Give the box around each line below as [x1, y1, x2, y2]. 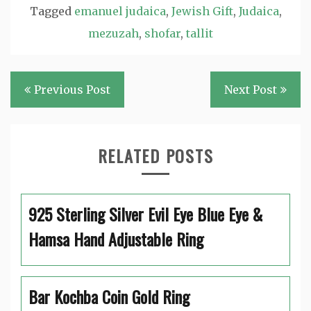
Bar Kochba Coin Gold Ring [28, 284, 190, 309]
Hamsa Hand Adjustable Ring [28, 226, 203, 251]
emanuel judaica [74, 4, 166, 18]
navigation [10, 96, 71, 121]
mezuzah [87, 26, 139, 40]
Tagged [29, 4, 74, 18]
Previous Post [34, 83, 110, 96]
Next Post [224, 83, 277, 96]
